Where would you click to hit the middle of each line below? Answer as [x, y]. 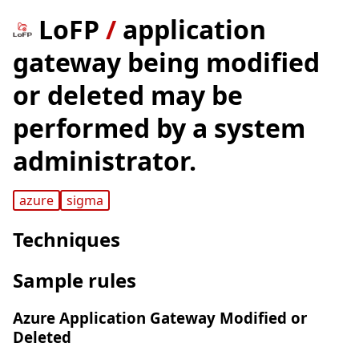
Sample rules [75, 280]
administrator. [105, 161]
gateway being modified [166, 62]
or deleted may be [128, 95]
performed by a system [159, 128]
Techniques [67, 240]
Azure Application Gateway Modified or [160, 318]
